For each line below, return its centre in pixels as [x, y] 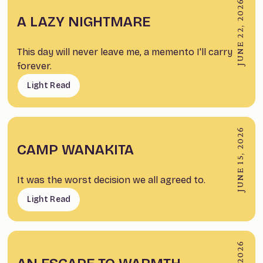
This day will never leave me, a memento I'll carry [125, 52]
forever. [35, 66]
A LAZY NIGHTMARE [84, 22]
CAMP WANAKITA [76, 150]
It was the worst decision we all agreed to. [112, 180]
